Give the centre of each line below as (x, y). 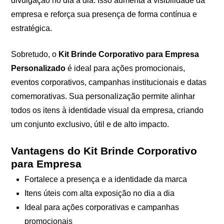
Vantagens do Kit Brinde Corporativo (104, 150)
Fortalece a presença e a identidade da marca (105, 179)
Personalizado (38, 68)
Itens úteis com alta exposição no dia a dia (99, 193)
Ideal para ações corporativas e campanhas (101, 207)
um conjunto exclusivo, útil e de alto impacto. (90, 124)
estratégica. (32, 28)
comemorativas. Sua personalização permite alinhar (103, 96)
